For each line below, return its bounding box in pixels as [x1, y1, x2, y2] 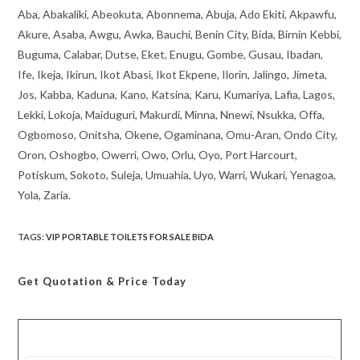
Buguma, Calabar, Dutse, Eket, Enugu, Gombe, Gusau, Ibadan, [18, 47, 324, 62]
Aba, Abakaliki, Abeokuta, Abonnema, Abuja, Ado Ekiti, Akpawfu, [18, 7, 337, 22]
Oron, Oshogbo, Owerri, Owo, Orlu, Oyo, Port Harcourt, [18, 148, 298, 162]
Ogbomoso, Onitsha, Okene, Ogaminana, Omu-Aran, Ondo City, [18, 128, 338, 142]
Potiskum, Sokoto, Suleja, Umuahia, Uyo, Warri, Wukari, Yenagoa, [18, 168, 337, 182]
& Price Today [103, 275, 187, 288]
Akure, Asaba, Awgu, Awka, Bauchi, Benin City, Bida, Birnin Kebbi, [18, 27, 342, 42]
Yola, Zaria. [18, 188, 72, 202]
